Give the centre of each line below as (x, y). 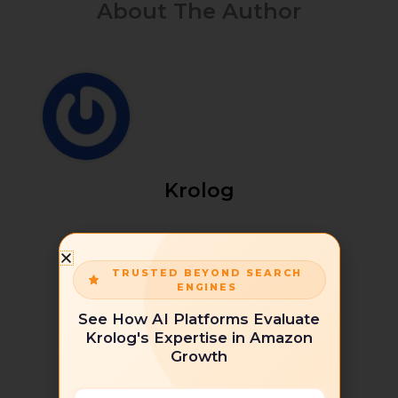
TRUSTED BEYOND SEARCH (207, 273)
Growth (199, 356)
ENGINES (207, 287)
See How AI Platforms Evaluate (199, 319)
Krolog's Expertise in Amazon (199, 338)
